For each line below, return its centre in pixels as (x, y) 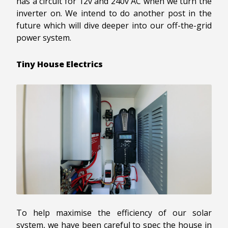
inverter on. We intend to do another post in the (114, 13)
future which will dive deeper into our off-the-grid (114, 25)
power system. (44, 37)
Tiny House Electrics (60, 64)
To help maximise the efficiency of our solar (114, 213)
